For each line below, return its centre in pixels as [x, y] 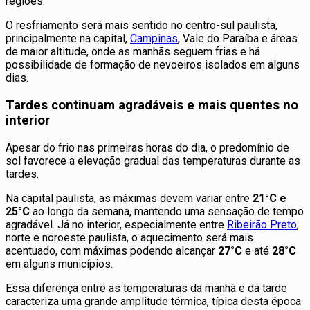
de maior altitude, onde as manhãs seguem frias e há [133, 52]
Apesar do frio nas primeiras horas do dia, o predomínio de [147, 147]
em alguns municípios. [59, 264]
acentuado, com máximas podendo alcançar [112, 250]
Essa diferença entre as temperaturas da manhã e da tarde [146, 288]
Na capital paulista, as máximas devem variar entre [129, 198]
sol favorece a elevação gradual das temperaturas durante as [153, 161]
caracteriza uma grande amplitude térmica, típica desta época [153, 301]
